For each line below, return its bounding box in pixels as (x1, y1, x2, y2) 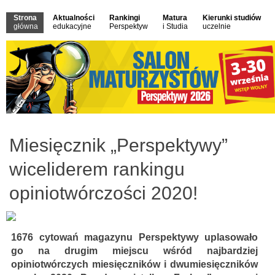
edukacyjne (53, 22, 91, 31)
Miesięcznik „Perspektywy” (9, 135, 228, 156)
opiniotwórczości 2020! (9, 183, 198, 204)
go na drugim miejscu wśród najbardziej (11, 246, 258, 257)
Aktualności (53, 14, 95, 22)
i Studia (163, 22, 188, 31)
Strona (14, 14, 37, 22)
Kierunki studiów (203, 14, 261, 22)
